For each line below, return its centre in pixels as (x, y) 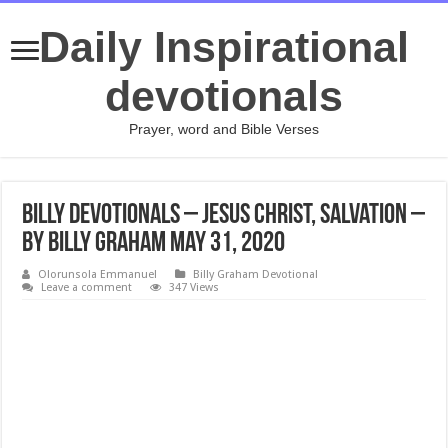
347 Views (194, 287)
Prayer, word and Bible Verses (224, 129)
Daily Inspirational (224, 47)
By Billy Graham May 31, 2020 (154, 244)
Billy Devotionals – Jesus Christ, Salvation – (224, 216)
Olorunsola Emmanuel (98, 274)
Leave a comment (87, 287)
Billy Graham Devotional (256, 274)
